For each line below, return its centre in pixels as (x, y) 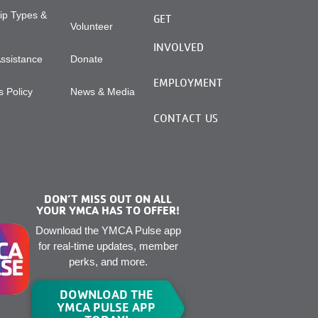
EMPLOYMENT (188, 83)
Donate (86, 59)
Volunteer (91, 27)
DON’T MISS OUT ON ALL (108, 198)
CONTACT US (185, 119)
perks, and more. (108, 262)
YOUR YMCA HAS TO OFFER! (108, 210)
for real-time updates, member (108, 246)
